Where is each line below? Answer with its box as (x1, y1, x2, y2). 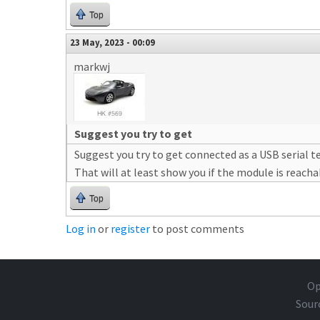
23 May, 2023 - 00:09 (70, 36, 155, 48)
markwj (74, 59, 110, 74)
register (111, 221, 150, 236)
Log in (66, 221, 96, 236)
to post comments (150, 221, 244, 236)
